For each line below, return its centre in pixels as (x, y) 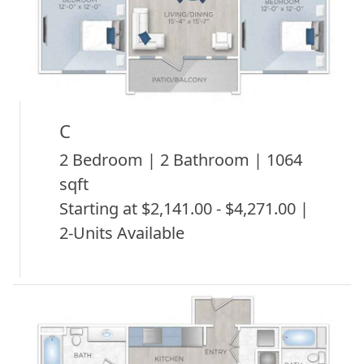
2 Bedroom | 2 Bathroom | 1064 (181, 159)
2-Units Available (122, 232)
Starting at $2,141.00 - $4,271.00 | (184, 208)
